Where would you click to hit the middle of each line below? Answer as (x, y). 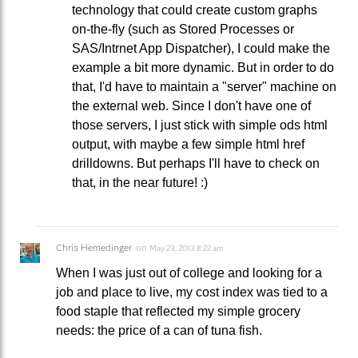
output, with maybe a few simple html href (188, 144)
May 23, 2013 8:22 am (186, 248)
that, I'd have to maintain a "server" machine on (204, 86)
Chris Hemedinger (94, 247)
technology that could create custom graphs (195, 10)
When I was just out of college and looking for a (189, 272)
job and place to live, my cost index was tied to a (192, 292)
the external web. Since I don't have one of (191, 105)
